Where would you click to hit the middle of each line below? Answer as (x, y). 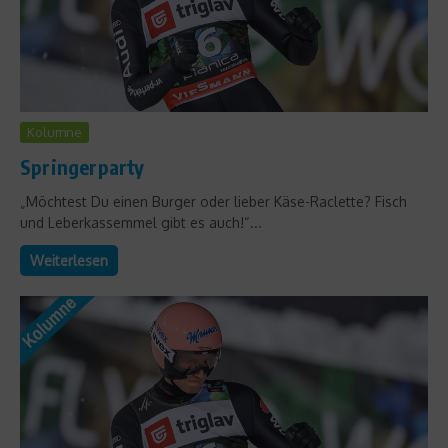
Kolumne (54, 131)
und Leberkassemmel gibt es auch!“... (141, 222)
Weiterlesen (69, 260)
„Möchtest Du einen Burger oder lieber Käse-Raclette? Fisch (213, 201)
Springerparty (82, 166)
